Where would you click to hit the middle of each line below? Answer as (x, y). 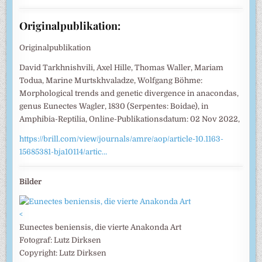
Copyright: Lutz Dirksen (63, 253)
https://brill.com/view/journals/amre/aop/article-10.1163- (122, 139)
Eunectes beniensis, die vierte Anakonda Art (101, 227)
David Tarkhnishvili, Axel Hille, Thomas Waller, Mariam (122, 67)
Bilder (31, 181)
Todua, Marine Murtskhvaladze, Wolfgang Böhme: (111, 80)
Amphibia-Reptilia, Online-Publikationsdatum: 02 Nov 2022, (130, 119)
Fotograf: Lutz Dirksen (61, 240)
